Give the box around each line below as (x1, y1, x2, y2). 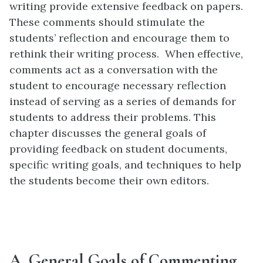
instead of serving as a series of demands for (9, 94, 236, 108)
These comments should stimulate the (9, 15, 205, 29)
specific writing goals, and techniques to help (9, 157, 241, 171)
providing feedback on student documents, (9, 141, 227, 156)
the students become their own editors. (9, 173, 209, 187)
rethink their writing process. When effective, (9, 46, 243, 60)
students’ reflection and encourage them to (9, 31, 230, 45)
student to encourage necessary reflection (9, 78, 226, 92)
